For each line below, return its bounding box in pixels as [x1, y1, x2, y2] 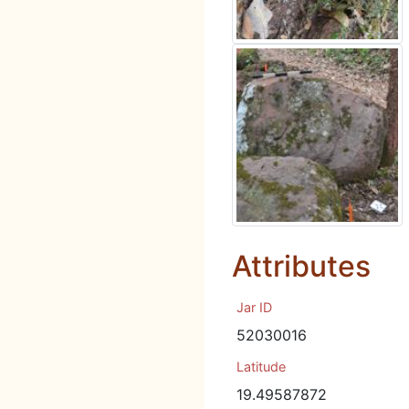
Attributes [232, 248, 371, 284]
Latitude [236, 359, 286, 374]
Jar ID [236, 299, 272, 315]
